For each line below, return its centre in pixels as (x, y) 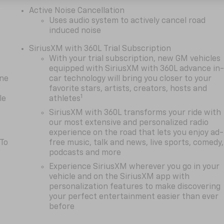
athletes (65, 99)
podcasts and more (85, 153)
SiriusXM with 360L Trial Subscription (100, 49)
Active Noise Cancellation (77, 11)
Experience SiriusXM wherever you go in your (134, 167)
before (62, 207)
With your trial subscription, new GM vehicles (135, 59)
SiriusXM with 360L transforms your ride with (135, 113)
